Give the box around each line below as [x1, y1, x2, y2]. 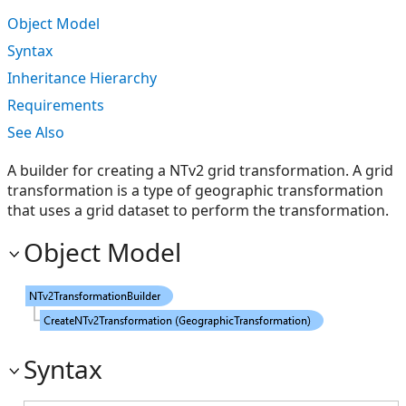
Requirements [7, 95, 104, 115]
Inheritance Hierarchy [7, 68, 157, 88]
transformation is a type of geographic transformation [7, 180, 383, 200]
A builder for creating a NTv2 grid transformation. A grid [7, 160, 393, 180]
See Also [7, 122, 64, 142]
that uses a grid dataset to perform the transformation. [7, 200, 389, 220]
